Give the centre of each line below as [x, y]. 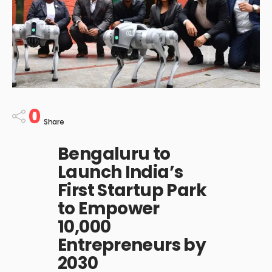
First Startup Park [132, 190]
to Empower [109, 208]
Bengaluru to [114, 154]
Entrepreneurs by [132, 245]
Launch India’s [121, 172]
